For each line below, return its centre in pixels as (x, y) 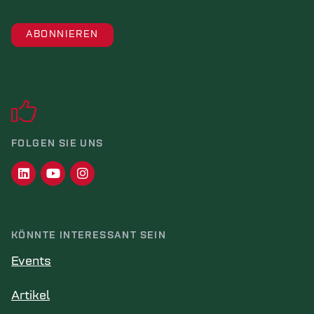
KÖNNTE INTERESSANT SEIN (89, 236)
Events (31, 262)
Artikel (30, 296)
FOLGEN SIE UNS (57, 144)
